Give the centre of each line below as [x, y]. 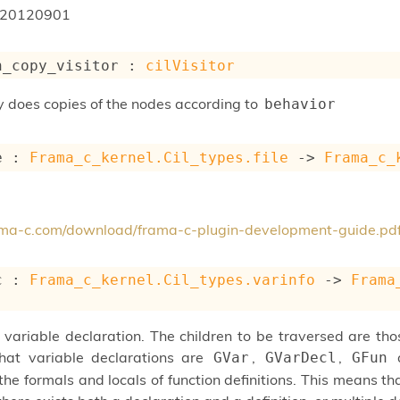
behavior [300, 104]
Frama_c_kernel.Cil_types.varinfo [173, 280]
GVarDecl [300, 357]
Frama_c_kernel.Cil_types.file [159, 158]
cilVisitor [191, 65]
